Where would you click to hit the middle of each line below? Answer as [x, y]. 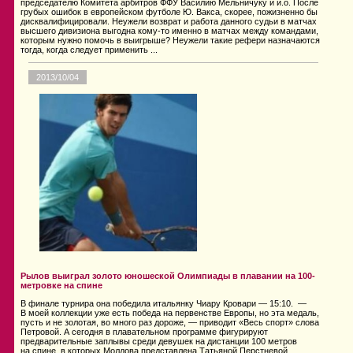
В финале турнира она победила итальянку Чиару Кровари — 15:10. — [163, 304]
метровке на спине [61, 286]
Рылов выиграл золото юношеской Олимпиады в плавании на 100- [168, 276]
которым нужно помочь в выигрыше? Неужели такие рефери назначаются [170, 41]
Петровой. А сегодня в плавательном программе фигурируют [144, 332]
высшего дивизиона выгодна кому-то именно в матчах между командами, [169, 31]
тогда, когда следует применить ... [89, 50]
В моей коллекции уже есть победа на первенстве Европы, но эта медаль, [170, 313]
